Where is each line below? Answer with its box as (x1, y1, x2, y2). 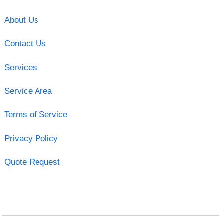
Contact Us (4, 38, 46, 48)
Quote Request (4, 157, 60, 167)
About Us (4, 15, 38, 25)
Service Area (4, 86, 52, 96)
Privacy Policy (4, 133, 58, 143)
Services (4, 62, 37, 72)
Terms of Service (4, 110, 67, 119)
